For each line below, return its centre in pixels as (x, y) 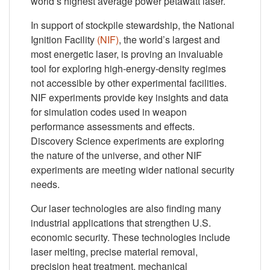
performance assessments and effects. (113, 127)
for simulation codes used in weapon (109, 112)
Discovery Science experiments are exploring (128, 141)
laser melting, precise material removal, (115, 252)
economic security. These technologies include (131, 237)
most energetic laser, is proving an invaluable (127, 54)
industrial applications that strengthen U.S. (121, 223)
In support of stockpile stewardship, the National (133, 25)
